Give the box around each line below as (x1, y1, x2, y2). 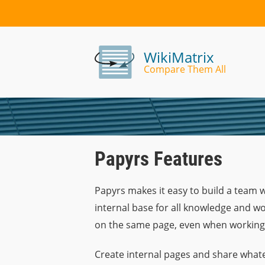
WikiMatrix (143, 47, 214, 67)
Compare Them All (143, 63, 226, 76)
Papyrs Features (95, 147, 222, 170)
